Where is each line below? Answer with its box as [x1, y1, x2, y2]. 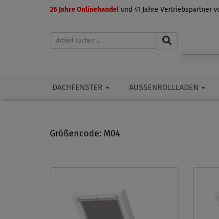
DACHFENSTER [52, 83, 105, 92]
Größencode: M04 [50, 128, 120, 139]
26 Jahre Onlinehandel [50, 5, 119, 14]
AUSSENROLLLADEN [129, 83, 198, 92]
